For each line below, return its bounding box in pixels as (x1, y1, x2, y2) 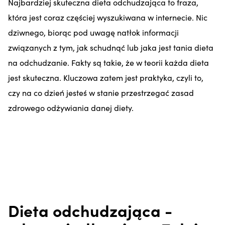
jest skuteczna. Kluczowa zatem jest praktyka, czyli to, (8, 71, 203, 83)
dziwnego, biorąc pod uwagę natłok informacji (8, 26, 179, 38)
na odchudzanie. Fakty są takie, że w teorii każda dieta (8, 56, 209, 68)
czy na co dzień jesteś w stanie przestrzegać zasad (8, 86, 194, 98)
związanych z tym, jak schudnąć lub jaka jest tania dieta (8, 41, 213, 53)
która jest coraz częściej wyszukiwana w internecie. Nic (8, 11, 207, 23)
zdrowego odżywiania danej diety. (8, 101, 134, 113)
